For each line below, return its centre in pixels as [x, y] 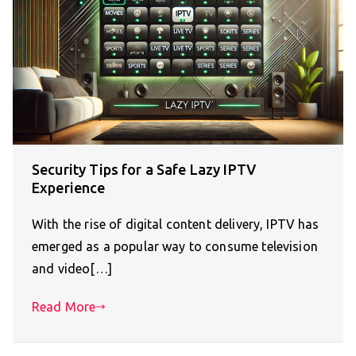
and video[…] [72, 269]
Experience [69, 188]
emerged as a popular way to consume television [175, 247]
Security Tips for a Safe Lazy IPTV [144, 170]
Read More [64, 307]
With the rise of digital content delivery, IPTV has [176, 224]
